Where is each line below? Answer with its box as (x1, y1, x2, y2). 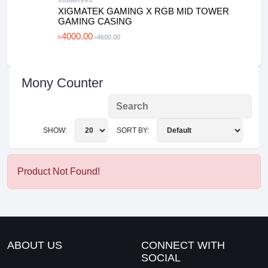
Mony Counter (22, 75, 103, 90)
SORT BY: (117, 126, 151, 135)
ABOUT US (7, 239, 62, 251)
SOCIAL (141, 252, 181, 264)
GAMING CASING (58, 16, 132, 26)
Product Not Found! (17, 166, 100, 176)
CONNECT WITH (141, 239, 225, 251)
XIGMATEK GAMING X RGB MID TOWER (58, 6, 229, 16)
